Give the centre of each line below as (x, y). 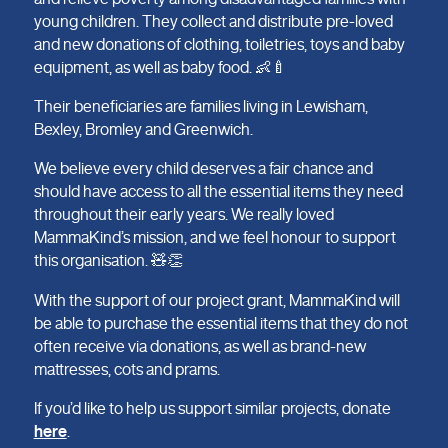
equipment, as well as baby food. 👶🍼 (160, 66)
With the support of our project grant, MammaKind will (216, 299)
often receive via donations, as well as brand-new (199, 345)
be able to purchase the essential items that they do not (220, 322)
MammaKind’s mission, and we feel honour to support (214, 237)
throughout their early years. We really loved (183, 214)
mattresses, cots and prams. (126, 368)
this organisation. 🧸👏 (108, 260)
